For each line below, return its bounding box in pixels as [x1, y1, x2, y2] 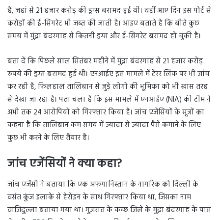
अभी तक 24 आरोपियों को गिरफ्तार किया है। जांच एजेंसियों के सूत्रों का [7, 107, 204, 119]
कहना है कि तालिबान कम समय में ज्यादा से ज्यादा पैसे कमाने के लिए [7, 119, 201, 132]
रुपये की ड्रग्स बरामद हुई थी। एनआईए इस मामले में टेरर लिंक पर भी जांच [7, 68, 210, 81]
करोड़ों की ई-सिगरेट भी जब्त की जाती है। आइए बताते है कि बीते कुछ [7, 18, 199, 30]
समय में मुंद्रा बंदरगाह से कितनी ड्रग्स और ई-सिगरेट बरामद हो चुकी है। [7, 30, 201, 43]
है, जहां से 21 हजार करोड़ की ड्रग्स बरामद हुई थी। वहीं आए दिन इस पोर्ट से [7, 5, 211, 17]
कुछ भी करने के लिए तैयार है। [7, 132, 89, 144]
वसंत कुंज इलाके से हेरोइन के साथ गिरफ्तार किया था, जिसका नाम [7, 191, 191, 203]
